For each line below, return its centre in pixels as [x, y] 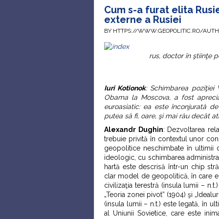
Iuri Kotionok [125, 88]
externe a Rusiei [143, 20]
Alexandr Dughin [134, 130]
